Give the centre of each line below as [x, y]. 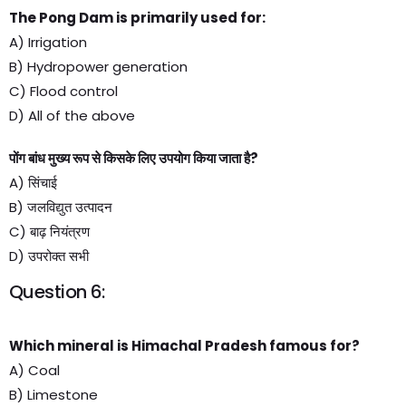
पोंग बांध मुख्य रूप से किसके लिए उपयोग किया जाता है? [134, 158]
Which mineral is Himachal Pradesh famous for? [184, 346]
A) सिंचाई [33, 183]
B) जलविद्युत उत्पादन [61, 207]
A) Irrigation [48, 42]
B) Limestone [53, 395]
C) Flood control [63, 91]
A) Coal [34, 370]
